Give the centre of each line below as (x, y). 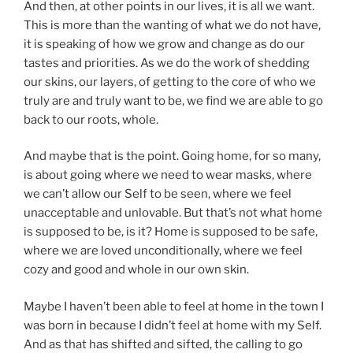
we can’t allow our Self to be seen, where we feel (158, 194)
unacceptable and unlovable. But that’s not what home (173, 213)
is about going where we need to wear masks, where (168, 175)
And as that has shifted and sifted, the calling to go (163, 344)
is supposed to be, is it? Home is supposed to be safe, (171, 232)
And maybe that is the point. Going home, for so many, (172, 156)
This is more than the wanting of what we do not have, (172, 25)
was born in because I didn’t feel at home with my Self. (173, 325)
